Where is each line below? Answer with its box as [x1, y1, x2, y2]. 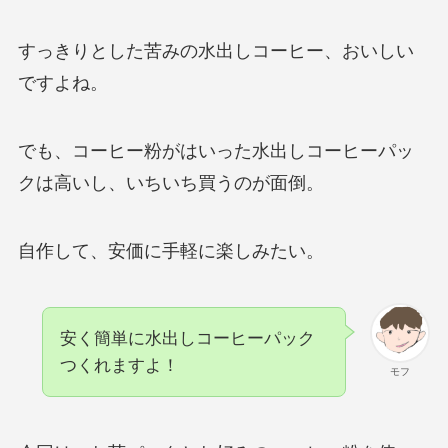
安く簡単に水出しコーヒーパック [59, 328, 315, 348]
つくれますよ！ [59, 355, 179, 375]
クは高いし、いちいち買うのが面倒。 [17, 173, 324, 194]
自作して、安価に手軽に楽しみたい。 [17, 241, 324, 262]
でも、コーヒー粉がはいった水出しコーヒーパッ [17, 141, 414, 162]
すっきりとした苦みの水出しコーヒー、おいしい [17, 41, 414, 62]
